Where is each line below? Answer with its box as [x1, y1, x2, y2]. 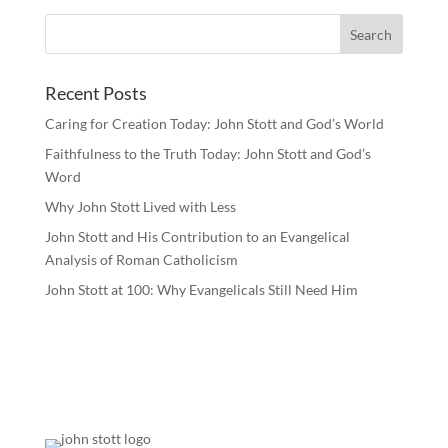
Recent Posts [44, 82, 147, 104]
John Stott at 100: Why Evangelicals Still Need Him [44, 281, 358, 298]
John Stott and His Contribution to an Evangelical [44, 228, 350, 245]
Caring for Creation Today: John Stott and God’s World [44, 115, 384, 132]
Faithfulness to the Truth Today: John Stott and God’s [44, 145, 371, 162]
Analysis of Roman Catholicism [44, 251, 238, 268]
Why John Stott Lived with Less [44, 198, 236, 215]
